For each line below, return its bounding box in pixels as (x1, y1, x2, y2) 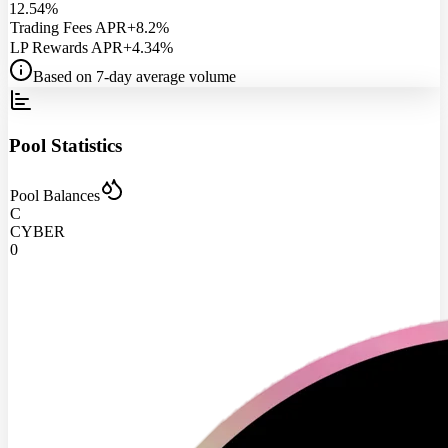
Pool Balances (10, 186, 100, 204)
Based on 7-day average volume (33, 68, 236, 86)
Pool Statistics (9, 134, 122, 156)
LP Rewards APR (10, 39, 123, 57)
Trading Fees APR (10, 19, 127, 37)
